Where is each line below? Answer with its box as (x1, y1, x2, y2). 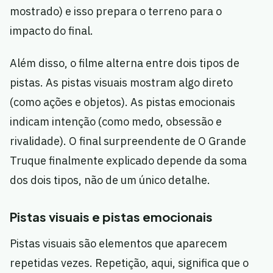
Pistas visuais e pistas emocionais (10, 209, 213, 225)
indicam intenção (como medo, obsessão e (10, 115, 222, 129)
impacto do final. (10, 24, 93, 38)
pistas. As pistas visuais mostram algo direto (10, 76, 233, 90)
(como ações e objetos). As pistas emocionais (10, 95, 235, 110)
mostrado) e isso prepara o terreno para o (10, 4, 222, 19)
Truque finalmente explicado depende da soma (10, 154, 247, 168)
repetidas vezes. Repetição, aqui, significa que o (10, 256, 249, 271)
